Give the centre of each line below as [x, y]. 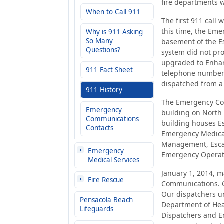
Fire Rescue [106, 180]
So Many [99, 41]
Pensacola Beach [106, 200]
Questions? [103, 50]
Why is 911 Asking [114, 32]
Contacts [100, 128]
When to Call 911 [113, 12]
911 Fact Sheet [109, 70]
